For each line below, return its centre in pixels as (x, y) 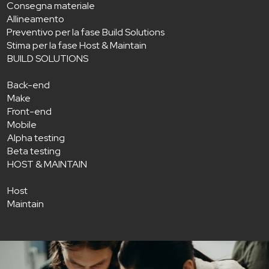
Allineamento (35, 19)
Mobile (22, 124)
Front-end (29, 111)
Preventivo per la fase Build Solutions (86, 32)
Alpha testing (36, 138)
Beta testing (34, 151)
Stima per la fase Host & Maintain (77, 45)
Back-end (29, 85)
